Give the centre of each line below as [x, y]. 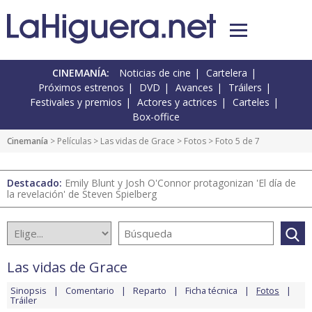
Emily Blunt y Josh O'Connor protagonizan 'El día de [180, 183]
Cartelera [227, 73]
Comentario [90, 291]
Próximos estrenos [81, 88]
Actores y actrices [177, 102]
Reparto [150, 291]
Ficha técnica [211, 291]
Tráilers [245, 88]
